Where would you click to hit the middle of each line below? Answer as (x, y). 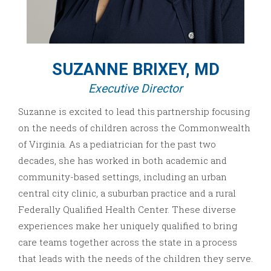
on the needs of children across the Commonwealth (134, 127)
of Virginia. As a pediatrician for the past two (117, 144)
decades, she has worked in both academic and (122, 160)
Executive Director (135, 88)
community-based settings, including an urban (122, 176)
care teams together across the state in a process (128, 242)
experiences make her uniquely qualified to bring (128, 225)
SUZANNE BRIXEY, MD (135, 69)
